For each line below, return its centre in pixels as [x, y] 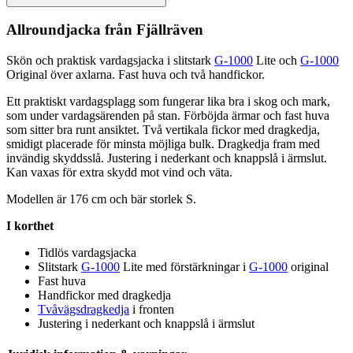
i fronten [152, 310]
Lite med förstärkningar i [184, 267]
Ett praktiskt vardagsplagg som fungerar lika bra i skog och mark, [168, 102]
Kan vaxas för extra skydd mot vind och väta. [119, 173]
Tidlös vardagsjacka [87, 253]
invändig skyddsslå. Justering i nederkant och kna [129, 158]
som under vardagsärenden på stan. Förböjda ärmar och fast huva [168, 116]
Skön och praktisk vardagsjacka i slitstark [110, 61]
